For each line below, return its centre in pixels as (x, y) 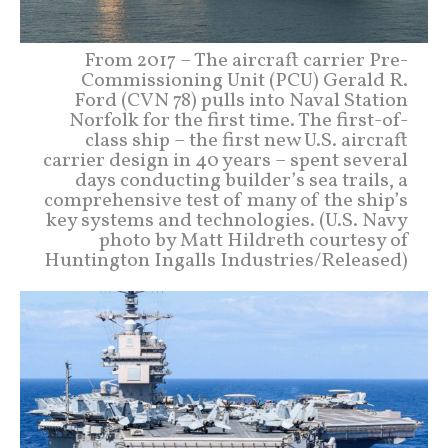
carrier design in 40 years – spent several (225, 161)
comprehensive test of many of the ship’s (226, 201)
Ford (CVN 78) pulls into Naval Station (241, 101)
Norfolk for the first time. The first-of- (238, 121)
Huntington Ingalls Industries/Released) (226, 261)
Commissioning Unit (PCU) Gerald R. (244, 81)
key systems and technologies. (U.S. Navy (227, 221)
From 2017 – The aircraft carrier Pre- (246, 61)
